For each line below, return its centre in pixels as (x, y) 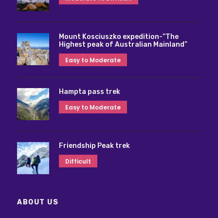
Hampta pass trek (90, 91)
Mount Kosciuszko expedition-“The (119, 36)
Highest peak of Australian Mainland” (123, 44)
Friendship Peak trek (94, 145)
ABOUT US (38, 202)
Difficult (78, 161)
